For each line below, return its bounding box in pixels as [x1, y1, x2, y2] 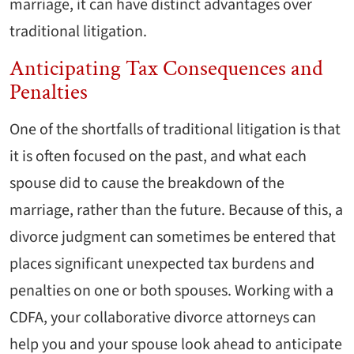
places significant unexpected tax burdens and [9, 253, 314, 276]
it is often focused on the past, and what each [9, 145, 307, 168]
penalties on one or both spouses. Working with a [9, 280, 333, 303]
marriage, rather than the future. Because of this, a [9, 199, 343, 222]
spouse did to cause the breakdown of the [9, 172, 284, 195]
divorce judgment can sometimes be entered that [9, 226, 336, 249]
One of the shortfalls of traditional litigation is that [9, 119, 341, 141]
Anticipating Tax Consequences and [9, 54, 323, 84]
